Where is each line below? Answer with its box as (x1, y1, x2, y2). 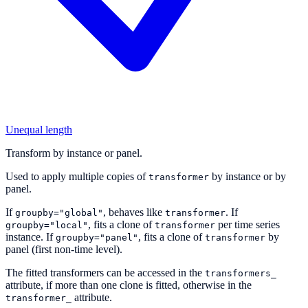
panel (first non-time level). (5, 243, 122, 255)
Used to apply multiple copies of (5, 170, 148, 182)
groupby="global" (15, 207, 103, 218)
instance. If (5, 230, 56, 243)
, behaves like (103, 206, 165, 218)
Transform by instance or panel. (5, 146, 142, 159)
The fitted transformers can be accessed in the (5, 266, 205, 278)
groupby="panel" (56, 232, 138, 243)
